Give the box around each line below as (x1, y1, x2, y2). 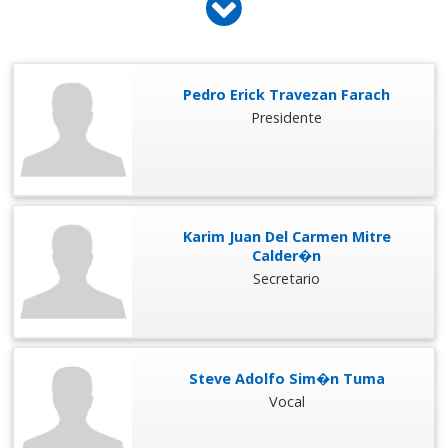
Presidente (251, 108, 323, 128)
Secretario (253, 269, 321, 289)
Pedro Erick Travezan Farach (183, 85, 391, 105)
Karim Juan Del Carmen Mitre (182, 227, 391, 247)
